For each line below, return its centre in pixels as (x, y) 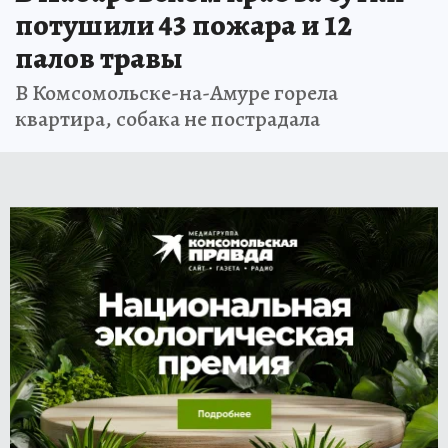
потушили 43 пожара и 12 (183, 25)
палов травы (99, 58)
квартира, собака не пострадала (167, 119)
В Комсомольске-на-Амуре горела (176, 93)
